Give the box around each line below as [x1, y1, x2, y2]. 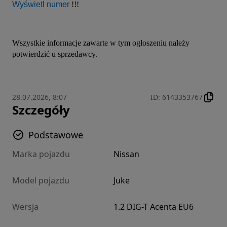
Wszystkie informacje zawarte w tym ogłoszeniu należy [12, 38, 190, 47]
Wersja [12, 201, 39, 212]
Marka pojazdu [12, 148, 70, 160]
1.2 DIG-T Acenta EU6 [113, 201, 194, 212]
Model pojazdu [12, 174, 69, 186]
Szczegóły [12, 101, 70, 118]
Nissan [113, 148, 139, 160]
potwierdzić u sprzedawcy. [12, 49, 97, 58]
